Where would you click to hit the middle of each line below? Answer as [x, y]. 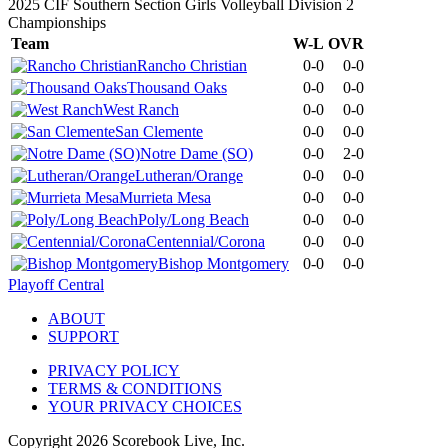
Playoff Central [56, 284]
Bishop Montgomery [223, 263]
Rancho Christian [192, 65]
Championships [57, 22]
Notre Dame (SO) [196, 153]
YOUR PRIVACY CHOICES [145, 406]
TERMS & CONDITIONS [135, 388]
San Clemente [159, 131]
